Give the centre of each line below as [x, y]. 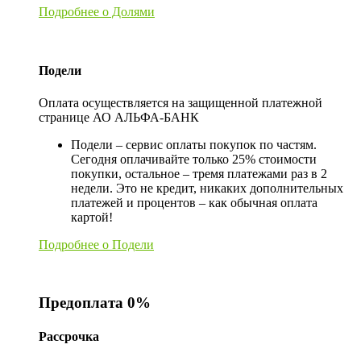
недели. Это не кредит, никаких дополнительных [207, 188]
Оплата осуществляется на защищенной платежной [180, 102]
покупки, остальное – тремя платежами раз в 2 [199, 173]
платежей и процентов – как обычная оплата [194, 202]
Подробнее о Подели [96, 244]
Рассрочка [69, 336]
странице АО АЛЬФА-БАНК [119, 117]
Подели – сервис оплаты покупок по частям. [194, 144]
